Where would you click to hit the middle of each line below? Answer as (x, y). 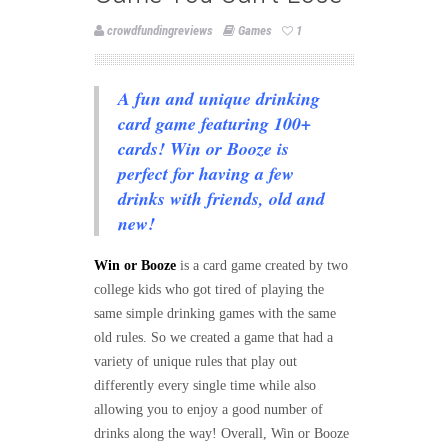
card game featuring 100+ (214, 124)
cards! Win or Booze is (203, 149)
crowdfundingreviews (160, 31)
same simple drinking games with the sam (212, 314)
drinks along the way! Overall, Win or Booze (221, 434)
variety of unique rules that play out (195, 362)
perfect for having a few (206, 174)
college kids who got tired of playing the (209, 290)
